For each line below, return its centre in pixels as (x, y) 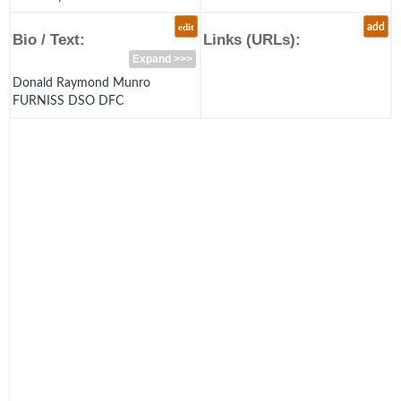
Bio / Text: (49, 39)
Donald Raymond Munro (81, 83)
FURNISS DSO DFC (68, 101)
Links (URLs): (252, 39)
